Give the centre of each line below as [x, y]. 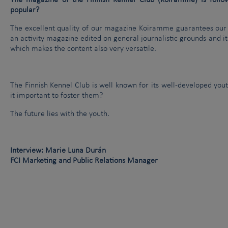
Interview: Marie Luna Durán [58, 151]
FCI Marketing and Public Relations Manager [84, 161]
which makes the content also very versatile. [83, 49]
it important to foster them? [56, 96]
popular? [25, 10]
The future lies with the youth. [60, 114]
